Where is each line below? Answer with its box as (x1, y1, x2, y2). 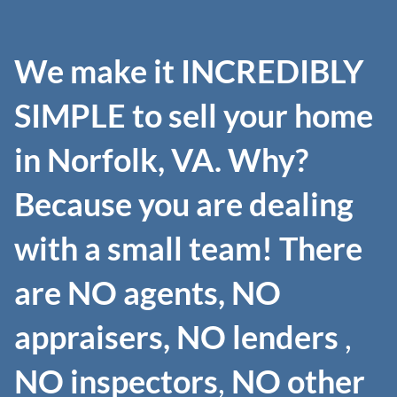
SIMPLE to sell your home (14, 95, 373, 135)
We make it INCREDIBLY (14, 51, 364, 90)
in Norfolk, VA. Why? (14, 139, 308, 179)
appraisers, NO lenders (14, 316, 345, 356)
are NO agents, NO (14, 272, 281, 312)
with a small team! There (14, 228, 362, 268)
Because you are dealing (14, 183, 354, 223)
